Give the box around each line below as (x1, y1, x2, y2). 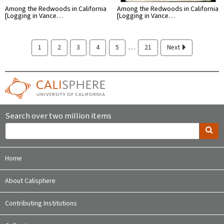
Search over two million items (5, 109, 111, 122)
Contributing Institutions (5, 198, 77, 208)
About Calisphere (5, 175, 55, 186)
